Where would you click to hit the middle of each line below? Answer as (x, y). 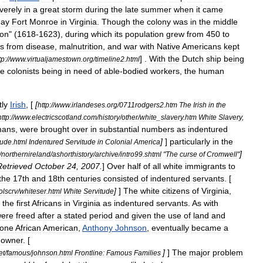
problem (228, 252)
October (50, 166)
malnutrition (81, 46)
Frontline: (90, 253)
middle (225, 22)
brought (55, 129)
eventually (170, 228)
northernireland (26, 154)
